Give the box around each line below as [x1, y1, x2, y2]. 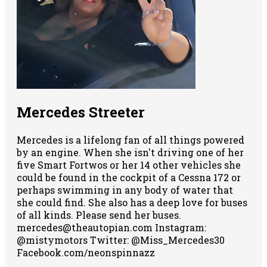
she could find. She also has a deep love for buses [17, 196, 247, 209]
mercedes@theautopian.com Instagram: [17, 221, 206, 234]
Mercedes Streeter [17, 103, 145, 122]
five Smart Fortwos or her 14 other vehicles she [17, 159, 241, 172]
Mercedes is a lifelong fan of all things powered [17, 133, 244, 147]
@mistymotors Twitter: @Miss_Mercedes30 [17, 234, 225, 247]
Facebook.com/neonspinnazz [17, 246, 155, 259]
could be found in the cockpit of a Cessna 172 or [17, 171, 241, 184]
